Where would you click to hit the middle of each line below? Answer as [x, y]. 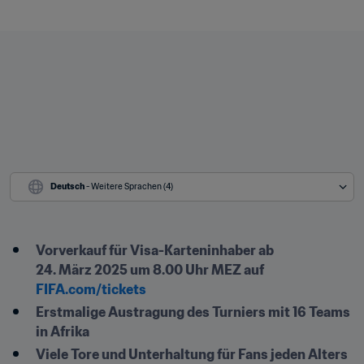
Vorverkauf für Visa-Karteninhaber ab [155, 250]
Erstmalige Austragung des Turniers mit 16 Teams [193, 312]
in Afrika [63, 331]
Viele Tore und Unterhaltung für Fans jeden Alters [192, 354]
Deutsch [67, 186]
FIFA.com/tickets [91, 289]
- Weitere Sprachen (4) [130, 186]
